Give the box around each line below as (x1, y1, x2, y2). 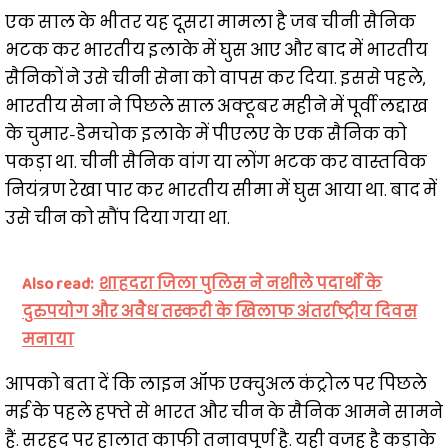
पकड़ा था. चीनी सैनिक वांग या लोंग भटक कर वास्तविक (5, 150, 427, 176)
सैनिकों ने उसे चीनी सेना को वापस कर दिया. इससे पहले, (5, 66, 425, 92)
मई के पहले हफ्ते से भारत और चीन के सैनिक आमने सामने (5, 400, 443, 426)
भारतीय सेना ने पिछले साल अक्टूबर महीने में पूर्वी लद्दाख (5, 94, 428, 120)
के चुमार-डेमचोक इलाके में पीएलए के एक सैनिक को (5, 122, 407, 148)
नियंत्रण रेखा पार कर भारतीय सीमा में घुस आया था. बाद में (5, 178, 437, 204)
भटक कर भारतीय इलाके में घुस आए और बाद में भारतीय (5, 38, 428, 64)
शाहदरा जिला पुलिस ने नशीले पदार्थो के (99, 272, 382, 296)
